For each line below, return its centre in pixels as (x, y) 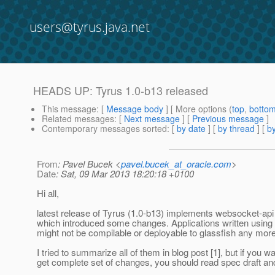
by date (191, 129)
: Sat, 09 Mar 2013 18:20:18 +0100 (125, 174)
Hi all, (48, 193)
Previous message (228, 119)
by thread (236, 129)
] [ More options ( (198, 109)
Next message (152, 119)
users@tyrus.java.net (90, 27)
